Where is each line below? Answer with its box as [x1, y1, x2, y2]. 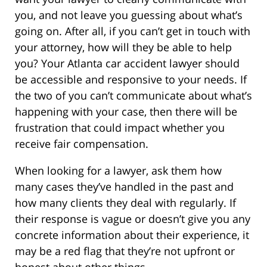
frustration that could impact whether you [15, 120, 225, 135]
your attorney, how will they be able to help [15, 39, 232, 54]
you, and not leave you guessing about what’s [15, 7, 243, 22]
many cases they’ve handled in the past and [15, 179, 234, 194]
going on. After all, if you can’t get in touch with [15, 23, 250, 38]
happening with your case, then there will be [15, 104, 237, 119]
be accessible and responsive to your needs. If [15, 72, 247, 86]
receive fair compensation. [15, 136, 148, 151]
